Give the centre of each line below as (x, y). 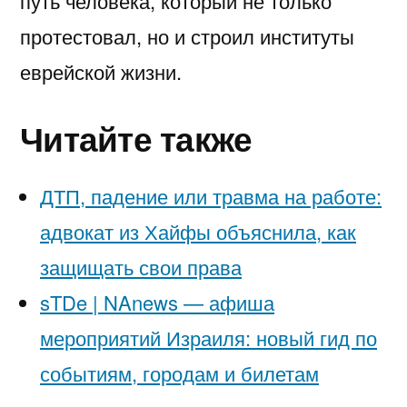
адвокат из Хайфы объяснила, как (198, 232)
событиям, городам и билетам (179, 373)
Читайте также (136, 138)
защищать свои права (141, 267)
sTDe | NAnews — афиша (157, 303)
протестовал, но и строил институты (187, 36)
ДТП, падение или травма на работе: (211, 196)
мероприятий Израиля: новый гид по (208, 338)
